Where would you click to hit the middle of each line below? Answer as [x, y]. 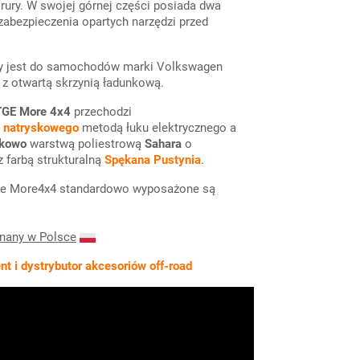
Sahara [163, 144]
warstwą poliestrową [86, 144]
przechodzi [101, 112]
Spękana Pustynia [153, 160]
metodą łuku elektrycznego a [157, 128]
